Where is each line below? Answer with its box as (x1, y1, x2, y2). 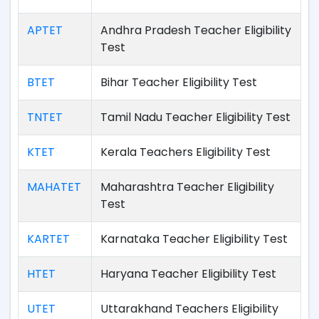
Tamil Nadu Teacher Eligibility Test (100, 109, 291, 125)
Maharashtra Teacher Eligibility (100, 179, 274, 195)
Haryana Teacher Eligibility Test (100, 266, 276, 282)
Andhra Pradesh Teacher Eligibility (100, 22, 291, 38)
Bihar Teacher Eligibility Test (100, 74, 257, 90)
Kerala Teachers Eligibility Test (100, 144, 271, 160)
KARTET (27, 231, 70, 247)
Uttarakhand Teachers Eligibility (100, 300, 278, 317)
